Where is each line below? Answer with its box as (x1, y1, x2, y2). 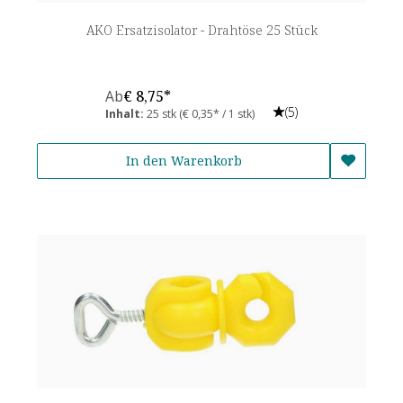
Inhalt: (105, 105, 147, 121)
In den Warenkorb (125, 152, 242, 170)
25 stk (147, 105, 179, 121)
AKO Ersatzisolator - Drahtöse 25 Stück (85, 21, 318, 39)
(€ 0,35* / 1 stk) (179, 105, 255, 121)
